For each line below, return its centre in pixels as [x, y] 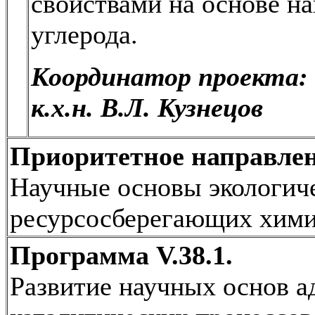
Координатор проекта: [169, 76]
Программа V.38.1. [121, 255]
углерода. [84, 34]
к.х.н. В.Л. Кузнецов [147, 107]
